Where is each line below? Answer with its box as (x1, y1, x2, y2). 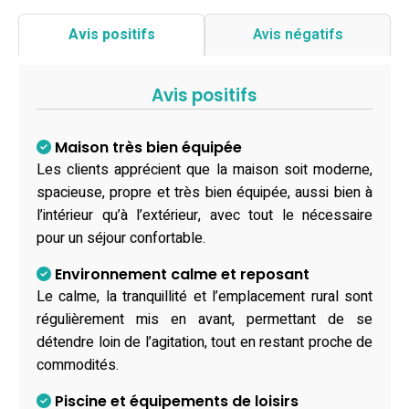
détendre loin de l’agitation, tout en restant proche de (37, 330, 372, 353)
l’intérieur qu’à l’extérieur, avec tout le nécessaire (37, 204, 372, 226)
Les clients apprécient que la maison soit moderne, (37, 158, 372, 181)
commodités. (37, 353, 119, 376)
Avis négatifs (252, 23, 343, 46)
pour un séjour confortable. (37, 226, 205, 249)
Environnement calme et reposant (51, 263, 309, 285)
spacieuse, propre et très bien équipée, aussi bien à (37, 181, 372, 204)
